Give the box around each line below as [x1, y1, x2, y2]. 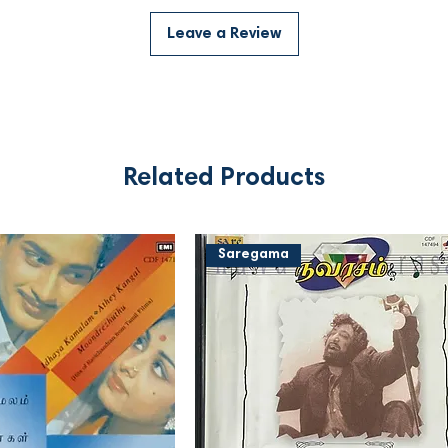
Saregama [217, 248, 289, 263]
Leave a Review [166, 25, 282, 42]
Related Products [123, 166, 325, 192]
